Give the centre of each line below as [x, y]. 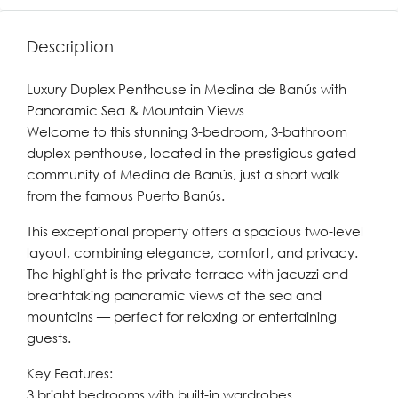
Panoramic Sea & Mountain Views [135, 110]
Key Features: [70, 373]
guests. [49, 338]
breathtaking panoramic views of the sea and [174, 295]
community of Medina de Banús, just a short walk [183, 174]
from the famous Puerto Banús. [126, 195]
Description [70, 46]
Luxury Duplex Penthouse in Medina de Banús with [187, 89]
